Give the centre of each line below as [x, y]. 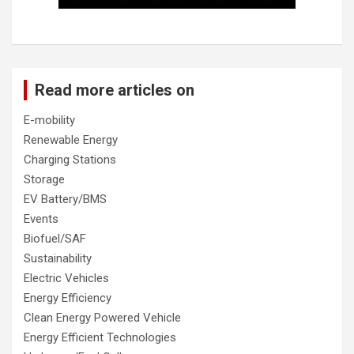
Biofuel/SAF [55, 238]
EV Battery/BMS [65, 199]
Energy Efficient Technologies [100, 337]
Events [41, 218]
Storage [44, 179]
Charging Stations [70, 159]
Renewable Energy [71, 139]
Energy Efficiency [68, 298]
